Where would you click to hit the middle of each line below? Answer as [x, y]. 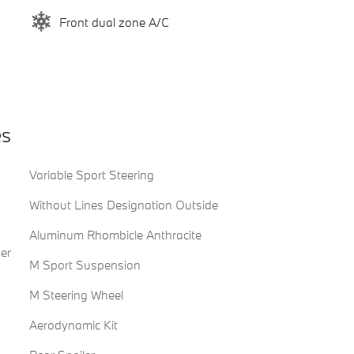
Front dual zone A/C [114, 22]
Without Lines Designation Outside [123, 205]
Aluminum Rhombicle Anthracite [115, 235]
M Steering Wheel [76, 295]
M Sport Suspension [85, 265]
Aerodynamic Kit [73, 325]
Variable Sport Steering [91, 175]
